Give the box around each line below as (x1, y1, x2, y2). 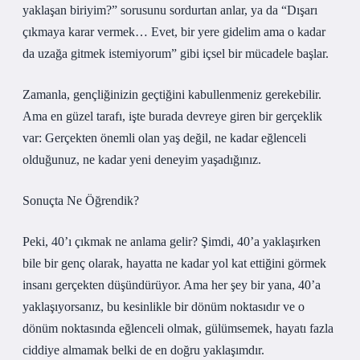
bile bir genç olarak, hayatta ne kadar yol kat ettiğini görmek (22, 256, 326, 270)
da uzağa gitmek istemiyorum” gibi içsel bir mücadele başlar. (22, 47, 329, 60)
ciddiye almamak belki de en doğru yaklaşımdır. (22, 343, 264, 357)
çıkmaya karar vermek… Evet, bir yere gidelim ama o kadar (22, 25, 325, 39)
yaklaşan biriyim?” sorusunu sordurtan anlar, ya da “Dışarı (22, 3, 317, 17)
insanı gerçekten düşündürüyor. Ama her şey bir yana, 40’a (22, 278, 321, 292)
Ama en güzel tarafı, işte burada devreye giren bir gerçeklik (22, 109, 322, 123)
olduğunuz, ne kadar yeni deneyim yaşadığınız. (22, 153, 261, 166)
